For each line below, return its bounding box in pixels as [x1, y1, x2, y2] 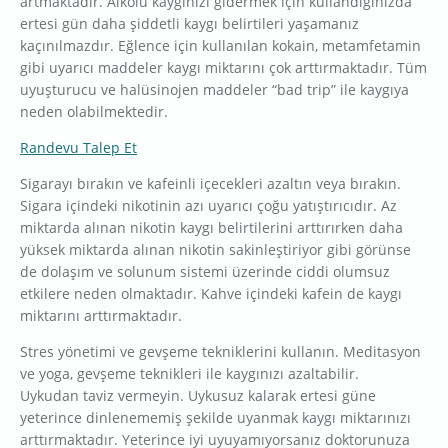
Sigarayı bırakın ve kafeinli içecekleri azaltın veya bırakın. [20, 174, 401, 194]
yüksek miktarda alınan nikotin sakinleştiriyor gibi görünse [20, 240, 411, 260]
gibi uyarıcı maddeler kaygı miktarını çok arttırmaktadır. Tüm [20, 58, 427, 78]
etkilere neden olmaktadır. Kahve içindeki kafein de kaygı [20, 284, 402, 304]
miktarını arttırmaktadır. [20, 306, 182, 326]
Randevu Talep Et [20, 138, 137, 158]
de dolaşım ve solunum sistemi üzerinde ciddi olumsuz [20, 262, 390, 282]
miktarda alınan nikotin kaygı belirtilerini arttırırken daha [20, 218, 403, 238]
